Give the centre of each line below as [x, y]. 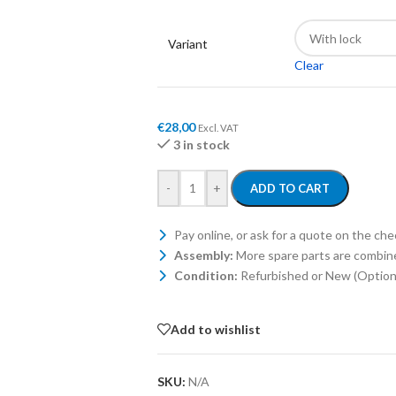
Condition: [206, 275]
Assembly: [203, 255]
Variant [187, 44]
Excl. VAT [218, 128]
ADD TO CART [289, 188]
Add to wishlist [215, 329]
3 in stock [202, 145]
